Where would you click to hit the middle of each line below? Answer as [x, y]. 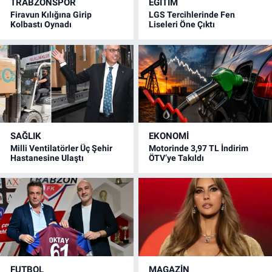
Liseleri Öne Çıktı [182, 25]
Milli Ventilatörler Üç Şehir [61, 148]
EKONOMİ [169, 136]
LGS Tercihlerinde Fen [192, 15]
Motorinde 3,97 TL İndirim [199, 148]
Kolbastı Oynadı [41, 25]
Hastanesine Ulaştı [47, 158]
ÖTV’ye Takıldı [177, 158]
